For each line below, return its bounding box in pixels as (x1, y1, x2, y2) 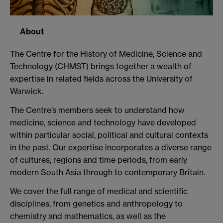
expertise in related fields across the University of (10, 73, 193, 84)
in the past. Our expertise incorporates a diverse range (10, 142, 212, 152)
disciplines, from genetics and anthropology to (10, 198, 183, 209)
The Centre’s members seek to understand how (10, 105, 185, 115)
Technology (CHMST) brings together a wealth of (10, 61, 192, 71)
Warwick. (10, 86, 43, 96)
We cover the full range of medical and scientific (10, 186, 188, 196)
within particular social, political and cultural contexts (10, 129, 208, 140)
